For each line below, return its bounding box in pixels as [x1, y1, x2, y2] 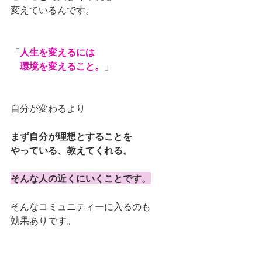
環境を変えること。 [11, 60, 104, 73]
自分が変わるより [11, 102, 85, 115]
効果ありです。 [11, 214, 76, 227]
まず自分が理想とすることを [11, 130, 132, 143]
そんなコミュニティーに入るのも [11, 200, 151, 213]
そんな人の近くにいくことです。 [11, 172, 151, 185]
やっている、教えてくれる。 [11, 144, 132, 157]
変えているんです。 [11, 4, 95, 16]
